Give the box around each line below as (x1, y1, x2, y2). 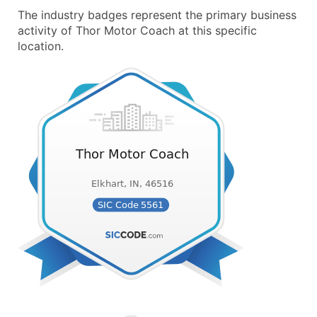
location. (18, 39, 64, 53)
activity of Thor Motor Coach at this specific (18, 23, 257, 38)
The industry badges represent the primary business (18, 8, 296, 22)
